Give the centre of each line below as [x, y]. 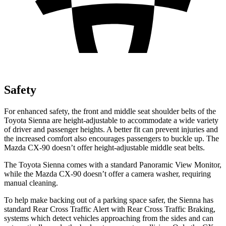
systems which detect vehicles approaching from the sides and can [109, 218]
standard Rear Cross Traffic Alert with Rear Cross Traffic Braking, [110, 209]
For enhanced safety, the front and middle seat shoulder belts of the [110, 111]
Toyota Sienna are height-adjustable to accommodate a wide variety [111, 120]
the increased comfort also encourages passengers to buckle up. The [111, 138]
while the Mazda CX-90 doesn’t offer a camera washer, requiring [107, 174]
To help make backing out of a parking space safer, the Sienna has [109, 200]
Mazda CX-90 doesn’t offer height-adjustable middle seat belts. [104, 147]
